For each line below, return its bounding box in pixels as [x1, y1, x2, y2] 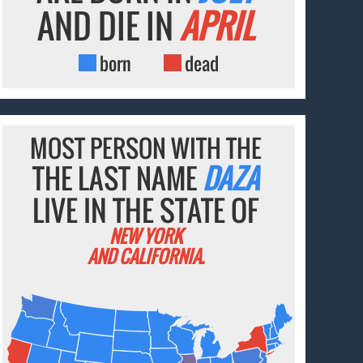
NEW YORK [109, 222, 182, 249]
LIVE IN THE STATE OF [32, 188, 259, 231]
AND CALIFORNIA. [87, 242, 204, 269]
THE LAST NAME [32, 156, 203, 199]
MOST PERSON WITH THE [29, 129, 262, 166]
